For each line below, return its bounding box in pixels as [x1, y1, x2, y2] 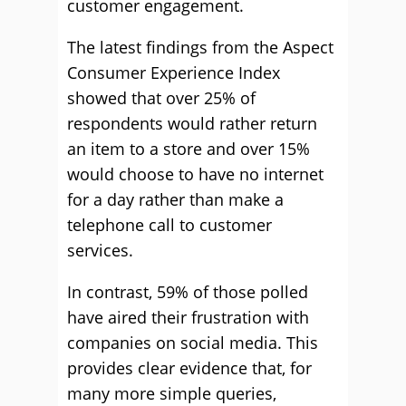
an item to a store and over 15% [67, 138, 310, 159]
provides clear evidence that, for [67, 357, 312, 379]
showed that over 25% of [67, 87, 256, 109]
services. [67, 239, 133, 261]
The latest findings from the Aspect [67, 36, 333, 58]
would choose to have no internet [67, 163, 324, 185]
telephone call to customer [67, 214, 272, 236]
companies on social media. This [67, 332, 318, 353]
